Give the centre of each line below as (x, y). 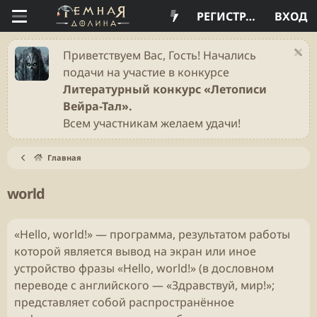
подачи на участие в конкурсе (146, 72)
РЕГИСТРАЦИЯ (250, 16)
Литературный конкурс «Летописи (165, 89)
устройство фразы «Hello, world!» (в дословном (144, 268)
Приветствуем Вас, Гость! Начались (160, 55)
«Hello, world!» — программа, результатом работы (152, 234)
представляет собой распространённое (124, 302)
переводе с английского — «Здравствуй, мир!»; (144, 285)
